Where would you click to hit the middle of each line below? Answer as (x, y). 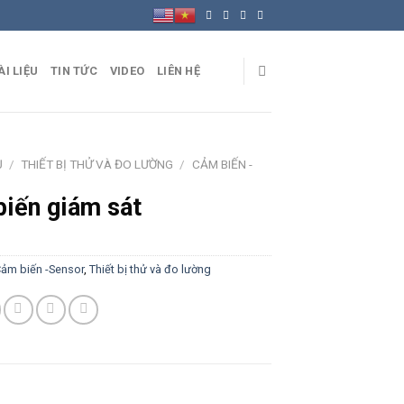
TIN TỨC (74, 71)
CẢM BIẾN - (222, 164)
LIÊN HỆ (179, 71)
